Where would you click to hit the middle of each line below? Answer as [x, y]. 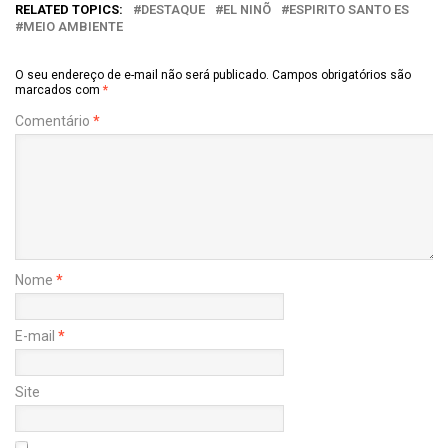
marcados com [59, 89]
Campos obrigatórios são [341, 74]
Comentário [54, 120]
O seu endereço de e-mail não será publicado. [142, 74]
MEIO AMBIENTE [73, 26]
